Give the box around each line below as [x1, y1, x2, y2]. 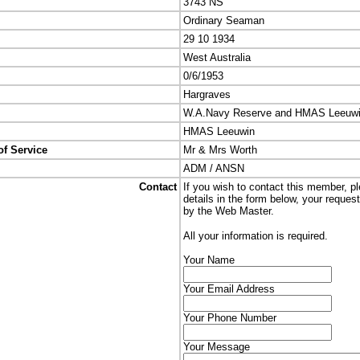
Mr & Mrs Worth [183, 144, 257, 156]
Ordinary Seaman [183, 14, 264, 27]
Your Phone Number [183, 312, 276, 324]
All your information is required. [183, 230, 328, 242]
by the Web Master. [183, 205, 274, 217]
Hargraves [183, 88, 231, 100]
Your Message [183, 341, 250, 353]
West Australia [183, 51, 251, 63]
